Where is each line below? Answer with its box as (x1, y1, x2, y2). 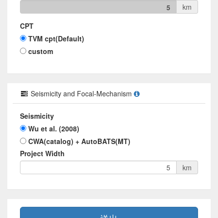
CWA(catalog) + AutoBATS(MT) (28, 136, 130, 146)
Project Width (20, 148, 65, 158)
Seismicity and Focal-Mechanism (29, 89, 134, 98)
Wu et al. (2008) (28, 124, 79, 133)
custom (28, 46, 53, 56)
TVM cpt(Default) (28, 34, 84, 43)
